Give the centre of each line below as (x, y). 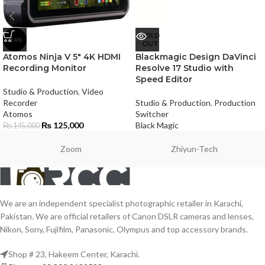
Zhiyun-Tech (194, 148)
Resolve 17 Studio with (185, 68)
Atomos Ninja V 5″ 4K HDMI (62, 56)
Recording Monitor (45, 68)
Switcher (152, 114)
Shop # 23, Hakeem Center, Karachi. (74, 254)
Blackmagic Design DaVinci (196, 56)
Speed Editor (164, 79)
